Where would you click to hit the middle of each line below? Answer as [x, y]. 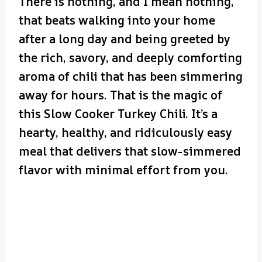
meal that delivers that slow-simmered [130, 151]
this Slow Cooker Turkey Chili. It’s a [118, 113]
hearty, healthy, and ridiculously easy [125, 132]
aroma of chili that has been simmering [131, 76]
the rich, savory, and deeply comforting [130, 57]
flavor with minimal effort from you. [123, 170]
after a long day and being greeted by [125, 39]
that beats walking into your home [117, 20]
